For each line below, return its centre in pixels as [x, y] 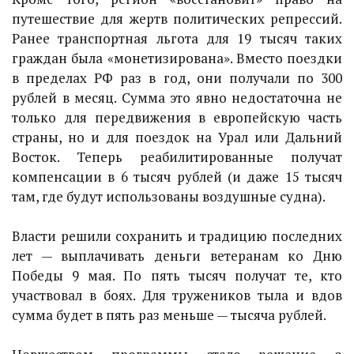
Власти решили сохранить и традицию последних [177, 236]
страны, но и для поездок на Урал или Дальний [177, 137]
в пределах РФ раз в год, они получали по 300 [177, 78]
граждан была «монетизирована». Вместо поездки [177, 58]
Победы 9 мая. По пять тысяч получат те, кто [177, 275]
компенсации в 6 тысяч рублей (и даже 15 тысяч [177, 177]
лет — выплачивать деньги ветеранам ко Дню [177, 256]
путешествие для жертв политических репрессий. [177, 19]
